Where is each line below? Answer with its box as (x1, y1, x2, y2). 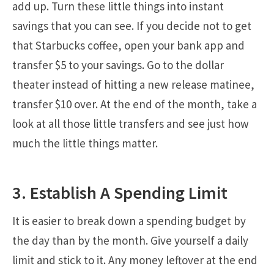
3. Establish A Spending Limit (12, 182, 228, 204)
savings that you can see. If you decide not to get (12, 18, 251, 34)
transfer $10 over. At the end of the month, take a (12, 97, 257, 112)
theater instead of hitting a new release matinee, (12, 77, 254, 92)
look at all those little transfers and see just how (12, 116, 249, 131)
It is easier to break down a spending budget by (12, 213, 246, 229)
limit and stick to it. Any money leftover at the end (12, 253, 257, 268)
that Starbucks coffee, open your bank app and (12, 38, 245, 53)
